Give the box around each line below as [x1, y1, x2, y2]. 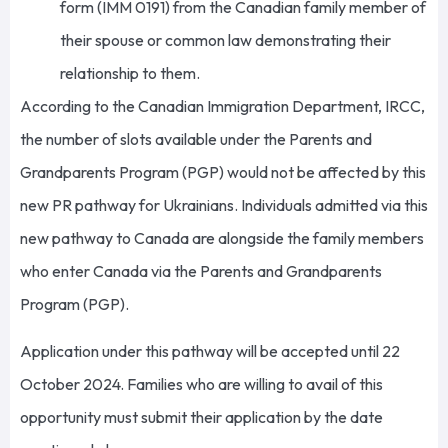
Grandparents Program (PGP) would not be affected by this [20, 161, 426, 182]
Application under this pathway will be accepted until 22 [20, 340, 400, 361]
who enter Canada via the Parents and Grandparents [20, 260, 382, 281]
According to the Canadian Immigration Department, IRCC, [20, 95, 425, 116]
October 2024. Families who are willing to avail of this [20, 373, 383, 394]
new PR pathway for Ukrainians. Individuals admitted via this [20, 194, 428, 215]
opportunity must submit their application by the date [20, 406, 383, 427]
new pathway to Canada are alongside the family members [20, 227, 424, 248]
